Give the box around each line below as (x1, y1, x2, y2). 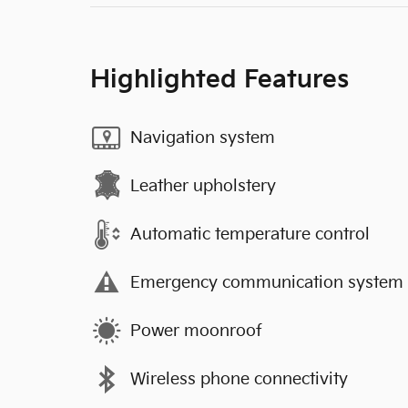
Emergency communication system (130, 272, 403, 292)
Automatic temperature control (130, 224, 370, 244)
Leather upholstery (130, 176, 276, 196)
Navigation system (130, 127, 275, 148)
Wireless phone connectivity (130, 369, 348, 389)
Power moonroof (130, 321, 262, 341)
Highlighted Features (90, 66, 349, 95)
